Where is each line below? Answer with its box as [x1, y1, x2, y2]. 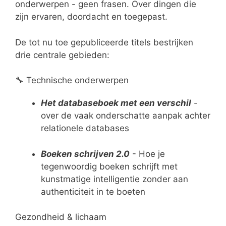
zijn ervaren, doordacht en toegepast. [15, 12, 167, 22]
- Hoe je [130, 148, 165, 159]
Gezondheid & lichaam [15, 212, 106, 222]
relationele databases [41, 123, 129, 134]
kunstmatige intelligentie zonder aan [41, 174, 188, 184]
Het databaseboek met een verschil [41, 98, 191, 108]
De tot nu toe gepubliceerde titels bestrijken [15, 37, 193, 47]
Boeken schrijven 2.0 [41, 148, 130, 159]
